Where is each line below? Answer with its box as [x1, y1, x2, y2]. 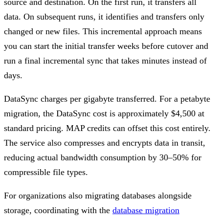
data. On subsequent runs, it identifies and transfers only [4, 11, 204, 22]
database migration [112, 205, 179, 215]
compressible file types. [4, 167, 88, 177]
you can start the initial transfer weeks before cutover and [4, 41, 208, 51]
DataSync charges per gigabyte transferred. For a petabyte [4, 93, 210, 104]
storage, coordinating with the [4, 205, 112, 215]
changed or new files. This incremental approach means [4, 26, 202, 36]
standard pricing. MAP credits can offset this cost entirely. [4, 123, 211, 133]
